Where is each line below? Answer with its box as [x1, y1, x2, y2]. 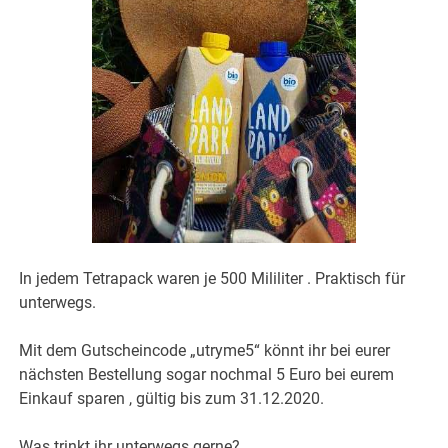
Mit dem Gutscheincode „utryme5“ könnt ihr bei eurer [19, 341, 391, 361]
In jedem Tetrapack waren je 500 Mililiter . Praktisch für [19, 269, 406, 289]
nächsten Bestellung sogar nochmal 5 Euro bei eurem [19, 365, 395, 385]
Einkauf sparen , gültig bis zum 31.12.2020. [19, 389, 325, 409]
